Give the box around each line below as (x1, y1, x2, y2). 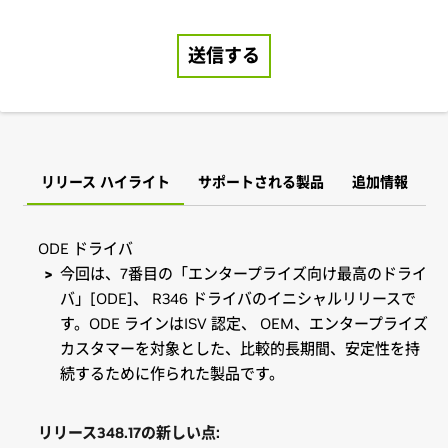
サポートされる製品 (197, 173, 324, 191)
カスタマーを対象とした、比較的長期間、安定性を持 (60, 339, 420, 358)
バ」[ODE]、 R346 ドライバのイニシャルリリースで (60, 289, 416, 308)
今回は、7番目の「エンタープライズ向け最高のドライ (60, 264, 427, 283)
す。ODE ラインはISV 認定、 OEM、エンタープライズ (60, 314, 428, 333)
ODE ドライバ (37, 239, 133, 258)
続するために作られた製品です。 (60, 364, 288, 383)
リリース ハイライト (40, 173, 170, 191)
